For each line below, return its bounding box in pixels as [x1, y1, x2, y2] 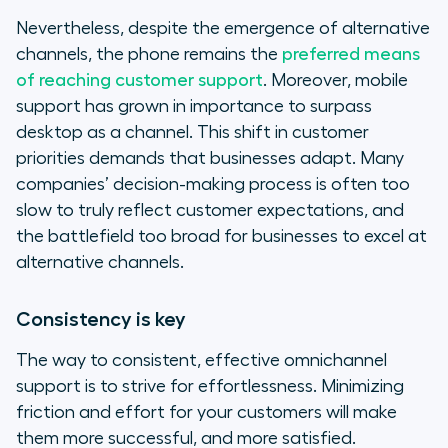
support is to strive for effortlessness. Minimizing [16, 377, 404, 396]
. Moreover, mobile [263, 71, 408, 90]
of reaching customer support [16, 71, 263, 90]
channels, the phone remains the [16, 45, 282, 64]
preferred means [282, 45, 420, 64]
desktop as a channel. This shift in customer [16, 123, 369, 142]
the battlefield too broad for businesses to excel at [16, 227, 427, 246]
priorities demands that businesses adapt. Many [16, 149, 404, 168]
